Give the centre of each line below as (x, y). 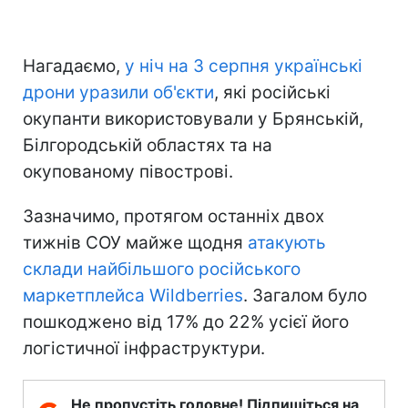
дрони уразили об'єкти (118, 92)
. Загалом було (305, 295)
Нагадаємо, (74, 66)
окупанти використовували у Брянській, (193, 118)
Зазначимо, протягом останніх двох (173, 216)
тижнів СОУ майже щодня (135, 242)
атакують (287, 242)
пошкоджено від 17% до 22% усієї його (186, 321)
